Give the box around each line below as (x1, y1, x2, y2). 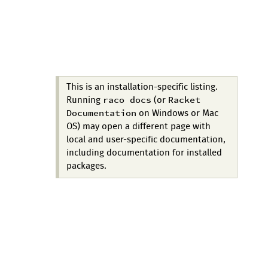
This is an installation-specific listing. (66, 83, 218, 92)
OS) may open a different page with (66, 122, 211, 132)
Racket (167, 93, 200, 108)
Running (66, 96, 103, 105)
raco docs (102, 93, 151, 108)
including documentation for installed (66, 148, 222, 158)
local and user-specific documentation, (66, 135, 226, 145)
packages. (66, 162, 106, 171)
